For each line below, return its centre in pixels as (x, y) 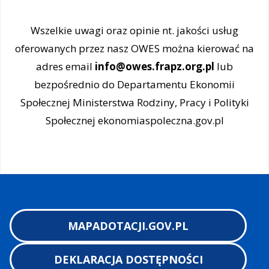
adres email (65, 67)
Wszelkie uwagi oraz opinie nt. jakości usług (134, 31)
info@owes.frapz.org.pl (155, 67)
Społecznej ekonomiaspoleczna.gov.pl (134, 121)
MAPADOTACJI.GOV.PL (128, 225)
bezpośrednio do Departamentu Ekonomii (134, 85)
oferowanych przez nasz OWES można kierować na (134, 49)
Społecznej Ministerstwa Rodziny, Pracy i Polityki (134, 103)
